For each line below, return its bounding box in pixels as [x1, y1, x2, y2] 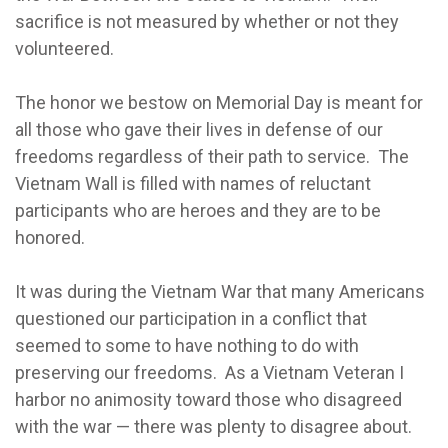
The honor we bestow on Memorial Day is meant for [15, 92, 423, 113]
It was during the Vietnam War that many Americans [15, 281, 425, 302]
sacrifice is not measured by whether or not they [15, 11, 399, 32]
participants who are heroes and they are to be [15, 200, 381, 221]
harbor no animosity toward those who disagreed [15, 389, 402, 410]
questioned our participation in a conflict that [15, 308, 367, 329]
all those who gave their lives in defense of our [15, 119, 383, 140]
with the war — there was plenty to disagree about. [15, 416, 412, 437]
